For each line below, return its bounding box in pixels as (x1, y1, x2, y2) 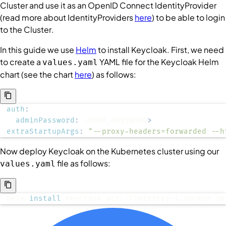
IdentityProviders (68, 12, 133, 23)
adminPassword (16, 116, 75, 125)
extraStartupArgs (7, 127, 79, 136)
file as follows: (55, 157, 110, 168)
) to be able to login (152, 12, 225, 23)
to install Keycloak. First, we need (96, 44, 224, 55)
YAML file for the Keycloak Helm (98, 56, 219, 67)
